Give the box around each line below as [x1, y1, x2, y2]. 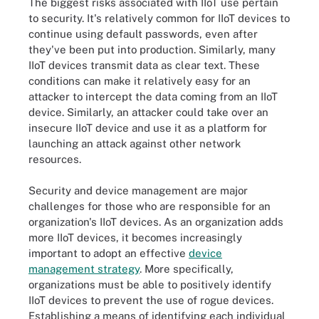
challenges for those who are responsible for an [28, 200, 271, 212]
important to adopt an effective [28, 247, 189, 259]
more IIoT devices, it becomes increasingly [28, 231, 242, 244]
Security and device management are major [28, 184, 248, 197]
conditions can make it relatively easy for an [28, 74, 251, 87]
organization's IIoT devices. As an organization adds [28, 216, 283, 228]
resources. [28, 152, 81, 165]
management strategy [28, 263, 140, 275]
